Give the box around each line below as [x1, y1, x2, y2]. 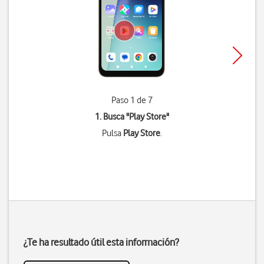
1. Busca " [94, 111, 129, 122]
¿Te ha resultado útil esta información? [24, 236, 179, 248]
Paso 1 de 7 [111, 95, 153, 105]
